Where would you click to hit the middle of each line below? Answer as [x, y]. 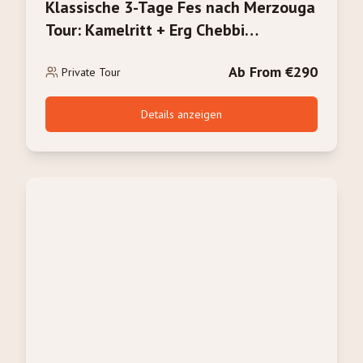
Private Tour [91, 72]
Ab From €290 [273, 72]
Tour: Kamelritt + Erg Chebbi [145, 30]
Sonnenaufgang [102, 53]
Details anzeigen [181, 114]
